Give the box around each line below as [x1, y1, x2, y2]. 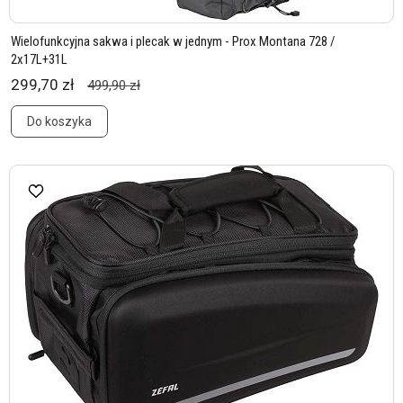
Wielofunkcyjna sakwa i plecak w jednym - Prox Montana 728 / [11, 33, 336, 49]
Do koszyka [27, 114, 92, 129]
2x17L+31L [11, 51, 67, 67]
